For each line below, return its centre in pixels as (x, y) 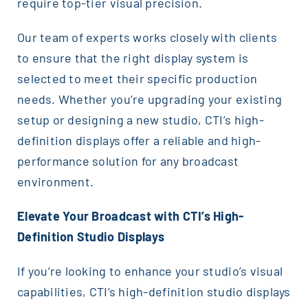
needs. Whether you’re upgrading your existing (150, 99)
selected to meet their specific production (137, 78)
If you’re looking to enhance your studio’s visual (150, 271)
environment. (55, 181)
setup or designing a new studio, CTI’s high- (140, 119)
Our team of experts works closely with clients (147, 37)
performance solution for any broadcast (128, 161)
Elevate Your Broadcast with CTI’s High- (130, 216)
